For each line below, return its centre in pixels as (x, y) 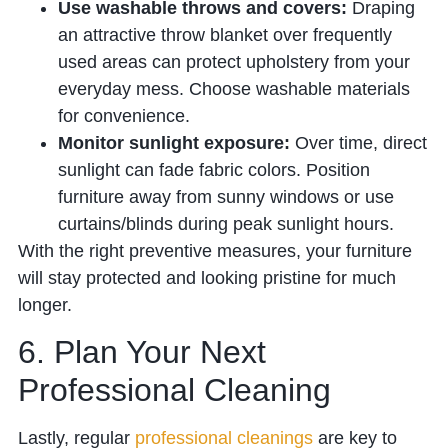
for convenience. (123, 115)
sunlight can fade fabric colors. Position (213, 169)
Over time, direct (358, 142)
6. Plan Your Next (141, 352)
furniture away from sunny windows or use (225, 196)
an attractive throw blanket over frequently (224, 34)
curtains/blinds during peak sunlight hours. (225, 223)
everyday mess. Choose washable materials (233, 88)
